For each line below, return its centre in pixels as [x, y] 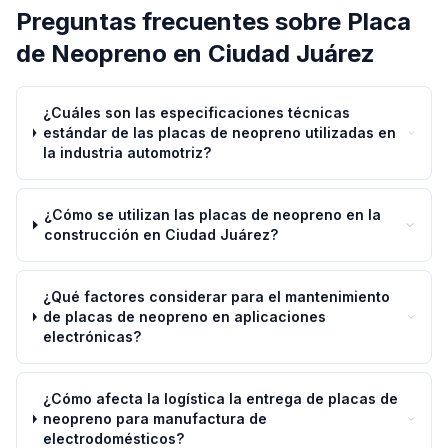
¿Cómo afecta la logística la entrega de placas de [221, 398]
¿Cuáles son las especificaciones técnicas [196, 112]
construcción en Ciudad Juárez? [161, 234]
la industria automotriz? [126, 152]
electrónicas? [92, 336]
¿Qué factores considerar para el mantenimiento [217, 296]
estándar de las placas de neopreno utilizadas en [219, 132]
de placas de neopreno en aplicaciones [185, 316]
